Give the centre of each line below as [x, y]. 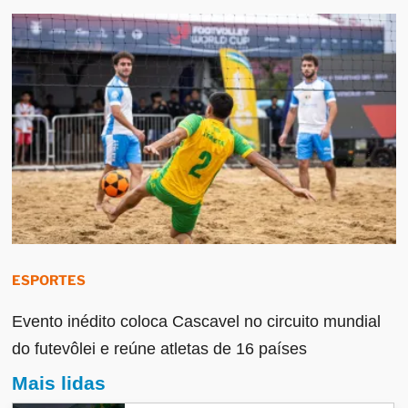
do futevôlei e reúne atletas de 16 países [160, 349]
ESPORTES [49, 281]
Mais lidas [59, 383]
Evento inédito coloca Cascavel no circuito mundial [197, 322]
